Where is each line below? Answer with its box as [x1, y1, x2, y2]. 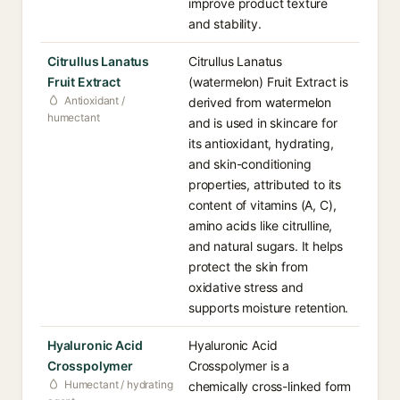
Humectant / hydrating [64, 378, 173, 391]
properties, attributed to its [188, 177, 342, 192]
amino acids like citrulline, [188, 218, 333, 233]
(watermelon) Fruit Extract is [188, 74, 349, 89]
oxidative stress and [188, 279, 304, 295]
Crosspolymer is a [188, 358, 290, 373]
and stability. [188, 16, 262, 31]
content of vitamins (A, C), [188, 197, 337, 212]
